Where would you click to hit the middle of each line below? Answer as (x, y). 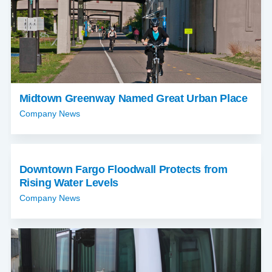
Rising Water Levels (69, 183)
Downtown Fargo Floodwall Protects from (123, 169)
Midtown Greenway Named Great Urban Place (133, 98)
